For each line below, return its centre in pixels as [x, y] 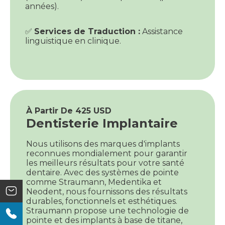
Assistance [161, 32]
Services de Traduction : [87, 32]
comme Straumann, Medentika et [94, 182]
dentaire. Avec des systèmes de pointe [102, 173]
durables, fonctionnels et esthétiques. [102, 201]
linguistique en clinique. [73, 41]
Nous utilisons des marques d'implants [103, 144]
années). [42, 7]
